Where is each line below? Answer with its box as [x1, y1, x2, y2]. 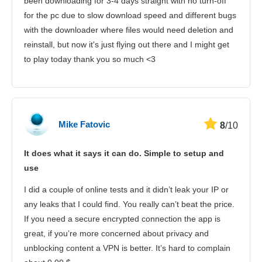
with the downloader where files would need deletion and [24, 25, 233, 35]
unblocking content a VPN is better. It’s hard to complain [24, 243, 230, 253]
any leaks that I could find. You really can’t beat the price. [24, 199, 235, 209]
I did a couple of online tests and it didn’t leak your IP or [24, 185, 229, 195]
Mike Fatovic [58, 119, 110, 129]
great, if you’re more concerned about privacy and [24, 229, 209, 239]
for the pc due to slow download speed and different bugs [24, 11, 236, 20]
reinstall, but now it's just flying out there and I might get [24, 40, 229, 50]
